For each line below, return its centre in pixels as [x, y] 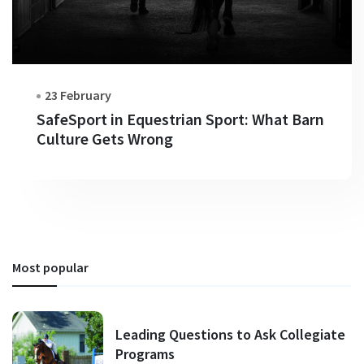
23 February [78, 95]
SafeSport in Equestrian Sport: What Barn [180, 119]
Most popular [50, 267]
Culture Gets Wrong [105, 138]
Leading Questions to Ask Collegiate [230, 335]
